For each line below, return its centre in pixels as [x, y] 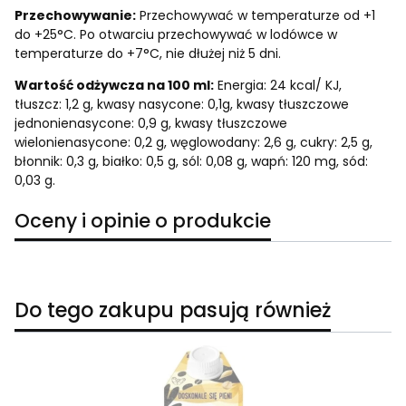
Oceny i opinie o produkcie [143, 220]
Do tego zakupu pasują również [173, 310]
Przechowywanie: [75, 15]
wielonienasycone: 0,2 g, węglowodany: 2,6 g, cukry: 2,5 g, [193, 142]
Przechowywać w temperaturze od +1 [256, 15]
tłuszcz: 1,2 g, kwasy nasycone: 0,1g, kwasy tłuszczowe [182, 104]
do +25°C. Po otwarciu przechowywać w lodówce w [176, 34]
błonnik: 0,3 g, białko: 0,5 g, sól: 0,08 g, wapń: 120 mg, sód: [191, 161]
